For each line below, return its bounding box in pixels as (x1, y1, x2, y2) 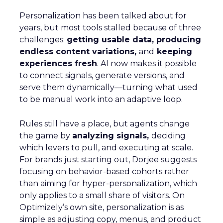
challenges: (19, 35, 67, 45)
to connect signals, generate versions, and (19, 71, 185, 81)
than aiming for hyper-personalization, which (19, 179, 197, 189)
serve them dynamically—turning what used (19, 83, 198, 93)
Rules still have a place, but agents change (19, 119, 190, 129)
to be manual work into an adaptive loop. (19, 95, 183, 105)
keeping (154, 47, 192, 57)
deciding (151, 131, 186, 141)
